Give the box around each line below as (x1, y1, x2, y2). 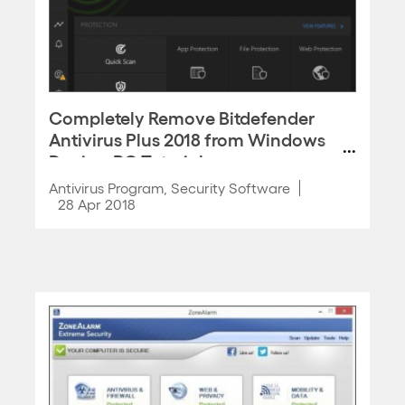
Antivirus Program (49, 179, 164, 196)
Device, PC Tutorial (49, 149, 203, 171)
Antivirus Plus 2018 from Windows (49, 127, 325, 149)
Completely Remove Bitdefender (49, 106, 315, 127)
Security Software (171, 179, 290, 196)
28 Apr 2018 (58, 195, 136, 212)
